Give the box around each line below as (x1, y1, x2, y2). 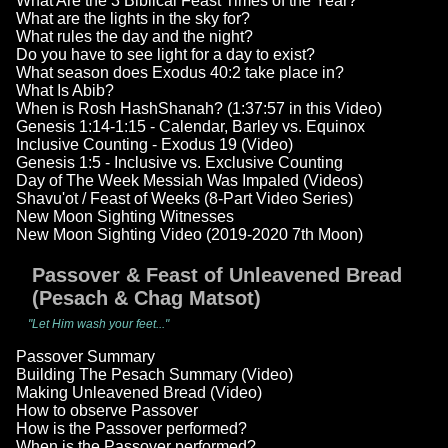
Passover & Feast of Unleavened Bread (32, 264, 402, 287)
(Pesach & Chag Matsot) (32, 287, 261, 310)
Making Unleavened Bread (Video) (16, 384, 262, 402)
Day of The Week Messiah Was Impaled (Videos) (16, 172, 363, 190)
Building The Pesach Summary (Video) (16, 366, 293, 384)
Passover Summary (16, 348, 155, 366)
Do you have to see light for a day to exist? (16, 46, 315, 64)
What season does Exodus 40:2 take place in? (16, 64, 344, 82)
